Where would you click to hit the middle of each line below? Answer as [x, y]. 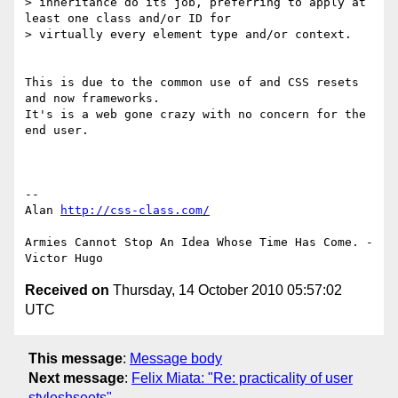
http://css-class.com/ [135, 211]
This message [76, 358]
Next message [76, 378]
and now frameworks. [96, 99]
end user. [57, 131]
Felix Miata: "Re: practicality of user [242, 378]
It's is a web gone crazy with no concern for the [195, 115]
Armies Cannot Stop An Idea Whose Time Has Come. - [199, 243]
